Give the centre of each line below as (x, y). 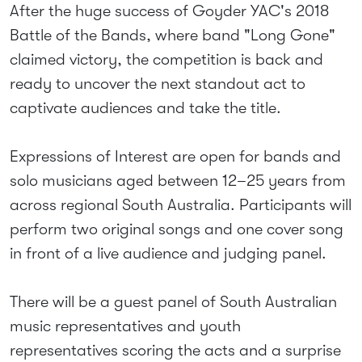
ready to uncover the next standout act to (158, 84)
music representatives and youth (125, 326)
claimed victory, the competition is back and (166, 59)
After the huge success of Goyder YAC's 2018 (169, 11)
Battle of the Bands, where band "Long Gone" (173, 35)
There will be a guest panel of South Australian (173, 302)
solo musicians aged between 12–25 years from (178, 181)
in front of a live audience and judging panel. (168, 253)
